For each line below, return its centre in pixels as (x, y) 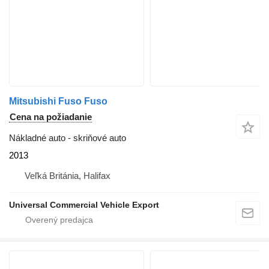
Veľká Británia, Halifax (68, 176)
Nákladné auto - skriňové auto (68, 138)
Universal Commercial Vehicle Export (84, 205)
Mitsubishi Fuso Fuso (58, 101)
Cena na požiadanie (51, 117)
